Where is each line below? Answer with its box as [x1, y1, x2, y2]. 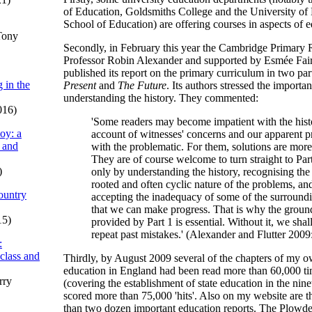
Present [63, 79, 96, 91]
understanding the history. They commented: [63, 92, 258, 104]
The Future [118, 79, 166, 91]
